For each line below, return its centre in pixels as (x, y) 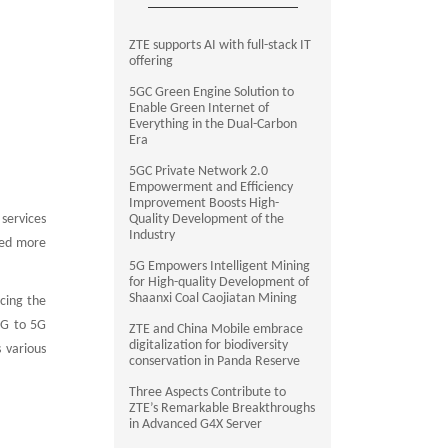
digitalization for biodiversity (209, 345)
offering (151, 61)
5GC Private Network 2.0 (199, 171)
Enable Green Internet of (199, 108)
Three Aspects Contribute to (208, 392)
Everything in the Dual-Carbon (213, 124)
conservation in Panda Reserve (215, 361)
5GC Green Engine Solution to (212, 92)
